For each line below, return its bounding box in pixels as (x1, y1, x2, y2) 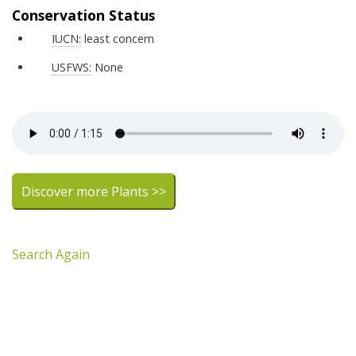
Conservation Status (12, 6, 155, 25)
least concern (81, 31, 154, 47)
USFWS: (52, 60, 91, 75)
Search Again (12, 246, 90, 264)
